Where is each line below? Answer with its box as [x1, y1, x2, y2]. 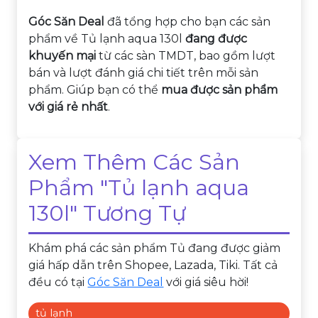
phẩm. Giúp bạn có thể [28, 82, 162, 97]
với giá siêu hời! [163, 275, 249, 289]
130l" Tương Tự [28, 199, 187, 226]
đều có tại [28, 275, 88, 289]
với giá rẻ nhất [28, 99, 109, 114]
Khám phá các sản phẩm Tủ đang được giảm [28, 241, 281, 255]
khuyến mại [28, 48, 97, 62]
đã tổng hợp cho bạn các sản [104, 14, 271, 28]
